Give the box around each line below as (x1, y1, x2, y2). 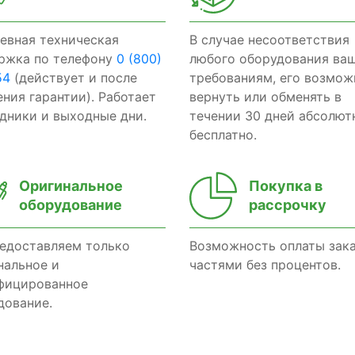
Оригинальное (19, 177, 123, 194)
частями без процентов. (189, 257, 341, 273)
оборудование (19, 197, 122, 213)
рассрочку (249, 197, 326, 213)
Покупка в (249, 177, 323, 194)
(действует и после (10, 70, 137, 86)
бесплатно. (189, 127, 257, 143)
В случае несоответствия (189, 32, 349, 48)
